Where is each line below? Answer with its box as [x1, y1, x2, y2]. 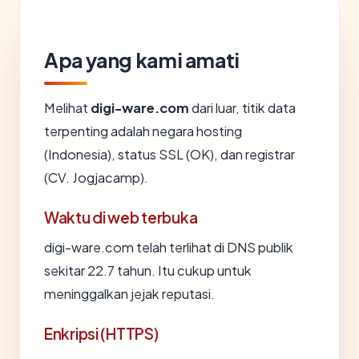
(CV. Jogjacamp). [44, 169, 148, 186]
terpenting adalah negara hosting [44, 123, 242, 139]
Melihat [44, 99, 91, 116]
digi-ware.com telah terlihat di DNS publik [44, 239, 293, 256]
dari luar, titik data [189, 99, 296, 116]
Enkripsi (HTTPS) [44, 324, 159, 343]
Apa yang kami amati [44, 47, 240, 73]
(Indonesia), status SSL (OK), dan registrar [44, 146, 295, 163]
